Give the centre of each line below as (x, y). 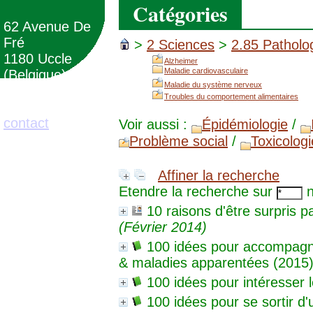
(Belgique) (37, 75)
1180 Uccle (38, 59)
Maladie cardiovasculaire (206, 71)
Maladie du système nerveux (213, 85)
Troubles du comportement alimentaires (231, 96)
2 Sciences (181, 45)
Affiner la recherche (219, 175)
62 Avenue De (47, 27)
